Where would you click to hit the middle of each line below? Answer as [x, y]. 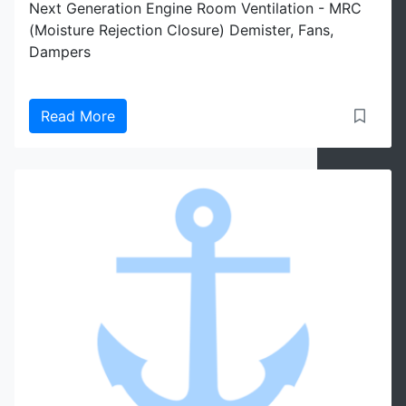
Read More [78, 116]
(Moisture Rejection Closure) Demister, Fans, [181, 30]
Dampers [60, 52]
